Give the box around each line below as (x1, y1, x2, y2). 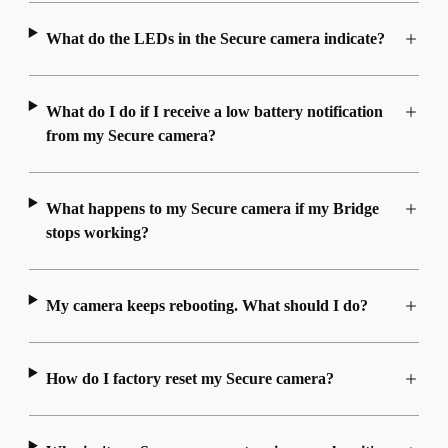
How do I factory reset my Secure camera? (45, 370, 334, 388)
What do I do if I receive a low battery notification (45, 103, 383, 121)
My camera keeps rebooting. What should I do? (45, 297, 368, 315)
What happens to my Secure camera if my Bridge (45, 200, 379, 218)
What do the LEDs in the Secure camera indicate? (45, 30, 385, 48)
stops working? (45, 224, 149, 242)
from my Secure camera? (45, 127, 216, 145)
